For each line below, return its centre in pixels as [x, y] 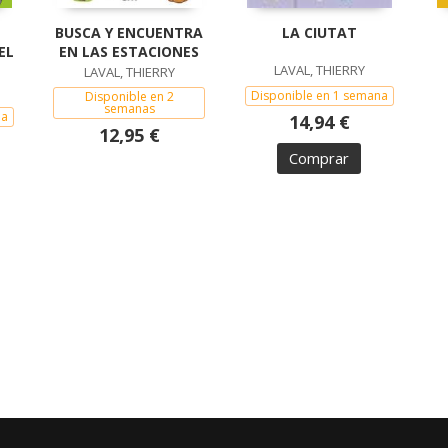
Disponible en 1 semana [319, 96]
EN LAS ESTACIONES [129, 52]
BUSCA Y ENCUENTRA [129, 33]
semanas [129, 109]
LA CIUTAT [319, 33]
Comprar [319, 158]
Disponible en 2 [129, 97]
